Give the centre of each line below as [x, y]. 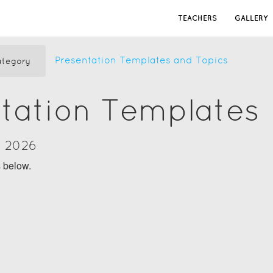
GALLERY [251, 18]
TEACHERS [197, 18]
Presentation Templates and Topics [141, 60]
